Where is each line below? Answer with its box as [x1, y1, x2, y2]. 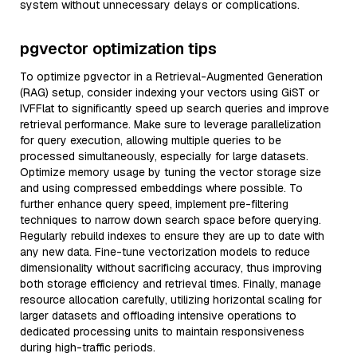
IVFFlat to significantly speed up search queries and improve [20, 101, 329, 116]
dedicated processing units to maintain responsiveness [20, 324, 304, 339]
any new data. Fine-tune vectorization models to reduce [20, 245, 310, 259]
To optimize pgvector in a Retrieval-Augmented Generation [20, 69, 323, 84]
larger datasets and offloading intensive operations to [20, 308, 296, 323]
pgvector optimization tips [20, 38, 217, 59]
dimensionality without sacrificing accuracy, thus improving [20, 261, 322, 275]
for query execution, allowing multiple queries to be [20, 133, 281, 147]
